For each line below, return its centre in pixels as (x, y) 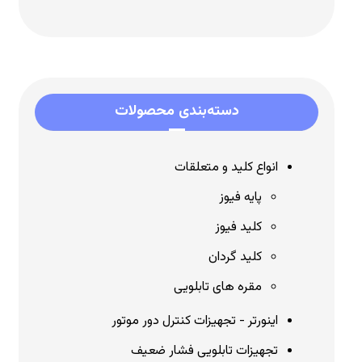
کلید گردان (236, 257)
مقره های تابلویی (218, 287)
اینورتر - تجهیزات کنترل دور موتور (195, 321)
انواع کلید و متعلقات (227, 168)
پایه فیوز (241, 198)
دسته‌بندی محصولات (177, 112)
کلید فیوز (239, 227)
